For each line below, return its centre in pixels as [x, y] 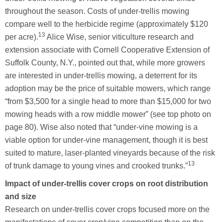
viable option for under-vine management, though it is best [106, 140]
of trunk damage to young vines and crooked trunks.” [96, 166]
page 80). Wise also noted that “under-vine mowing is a [101, 127]
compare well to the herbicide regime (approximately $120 [107, 24]
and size [21, 196]
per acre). [22, 37]
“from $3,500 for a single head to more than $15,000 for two [108, 101]
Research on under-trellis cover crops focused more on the [107, 209]
